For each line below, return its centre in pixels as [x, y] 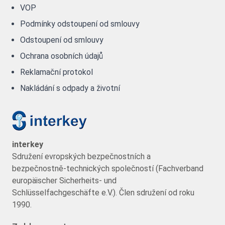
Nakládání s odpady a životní [70, 88]
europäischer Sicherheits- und [64, 181]
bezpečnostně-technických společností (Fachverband [108, 169]
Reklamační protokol [57, 72]
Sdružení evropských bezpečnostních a [81, 157]
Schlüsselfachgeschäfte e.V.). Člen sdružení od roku [103, 193]
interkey [28, 145]
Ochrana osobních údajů [62, 56]
